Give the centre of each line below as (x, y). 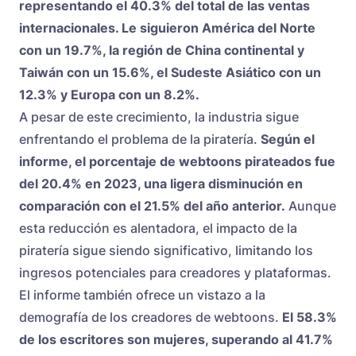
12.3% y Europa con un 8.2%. (109, 95)
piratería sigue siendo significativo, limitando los (166, 251)
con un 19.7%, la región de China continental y (162, 50)
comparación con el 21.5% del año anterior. (152, 206)
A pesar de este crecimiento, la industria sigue (159, 117)
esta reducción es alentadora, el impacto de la (158, 228)
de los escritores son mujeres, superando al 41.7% (176, 340)
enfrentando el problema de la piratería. (140, 139)
